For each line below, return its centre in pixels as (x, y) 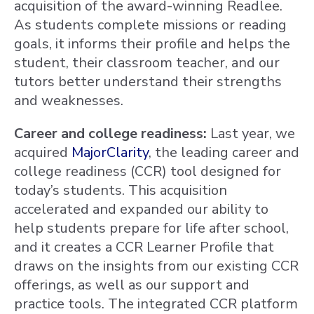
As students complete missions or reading (150, 25)
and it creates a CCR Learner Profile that (144, 247)
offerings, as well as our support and (132, 285)
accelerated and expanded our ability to (141, 209)
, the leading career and (224, 152)
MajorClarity (110, 152)
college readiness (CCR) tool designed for (148, 171)
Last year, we (251, 133)
